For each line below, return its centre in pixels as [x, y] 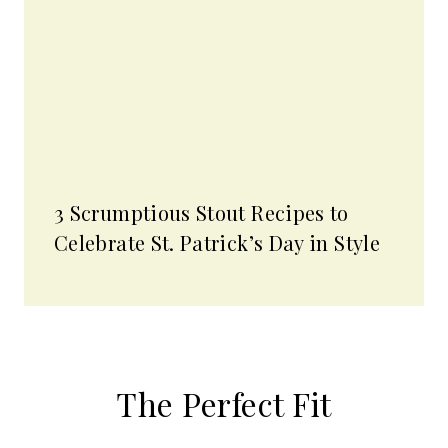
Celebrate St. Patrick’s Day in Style [217, 243]
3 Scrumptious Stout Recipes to [201, 213]
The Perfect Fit [224, 404]
